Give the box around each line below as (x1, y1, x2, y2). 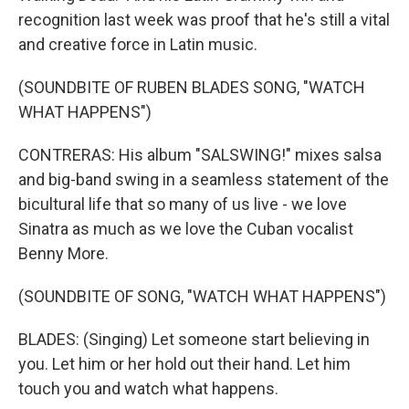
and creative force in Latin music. (18, 35, 257, 54)
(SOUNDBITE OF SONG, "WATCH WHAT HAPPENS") (18, 287, 386, 306)
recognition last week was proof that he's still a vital (18, 10, 390, 29)
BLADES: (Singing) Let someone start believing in (18, 330, 370, 349)
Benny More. (18, 244, 109, 263)
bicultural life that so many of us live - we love (18, 194, 347, 214)
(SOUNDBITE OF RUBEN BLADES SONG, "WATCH (18, 78, 365, 97)
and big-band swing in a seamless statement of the (18, 170, 389, 189)
